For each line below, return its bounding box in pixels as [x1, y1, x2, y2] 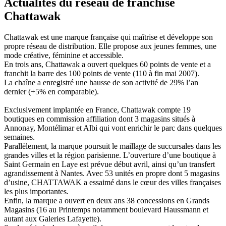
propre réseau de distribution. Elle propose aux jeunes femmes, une [4, 42, 216, 51]
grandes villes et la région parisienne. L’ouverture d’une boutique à [4, 151, 216, 160]
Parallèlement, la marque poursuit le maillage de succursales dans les [4, 142, 221, 151]
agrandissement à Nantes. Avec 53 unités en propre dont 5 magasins [4, 169, 219, 178]
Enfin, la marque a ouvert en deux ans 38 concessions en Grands [4, 196, 209, 205]
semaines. [4, 133, 35, 142]
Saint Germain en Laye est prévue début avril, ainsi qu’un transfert [4, 160, 215, 169]
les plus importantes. [4, 187, 69, 196]
